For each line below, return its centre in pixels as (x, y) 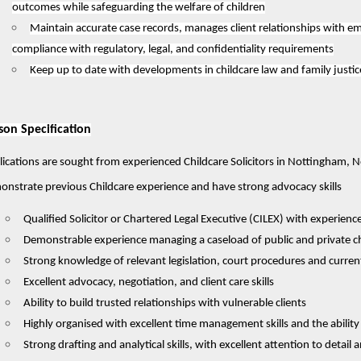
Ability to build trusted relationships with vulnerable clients (164, 303)
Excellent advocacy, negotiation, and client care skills (148, 282)
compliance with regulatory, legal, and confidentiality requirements (172, 49)
